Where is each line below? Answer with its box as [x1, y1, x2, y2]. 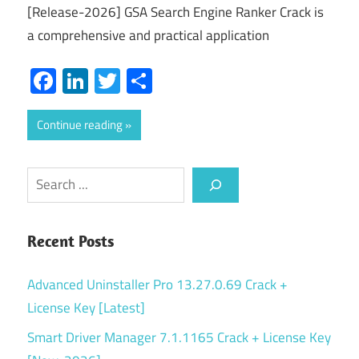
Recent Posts [27, 231, 114, 251]
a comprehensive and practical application [27, 25, 269, 46]
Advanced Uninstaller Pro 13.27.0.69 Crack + [27, 273, 288, 295]
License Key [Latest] [27, 296, 145, 318]
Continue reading [37, 115, 123, 134]
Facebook [56, 61, 159, 100]
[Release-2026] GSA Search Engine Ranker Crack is [27, 2, 324, 23]
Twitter [120, 61, 196, 100]
